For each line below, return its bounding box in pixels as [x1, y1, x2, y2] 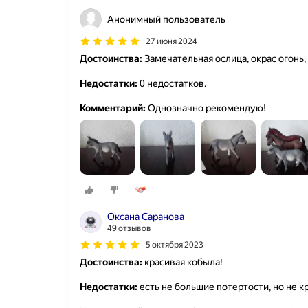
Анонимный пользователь [107, 14, 225, 25]
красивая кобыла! [142, 256, 223, 268]
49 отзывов [107, 223, 151, 234]
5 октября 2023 [146, 240, 203, 250]
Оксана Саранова [107, 211, 184, 223]
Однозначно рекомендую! [146, 102, 266, 113]
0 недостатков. [137, 78, 206, 89]
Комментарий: [80, 102, 146, 113]
